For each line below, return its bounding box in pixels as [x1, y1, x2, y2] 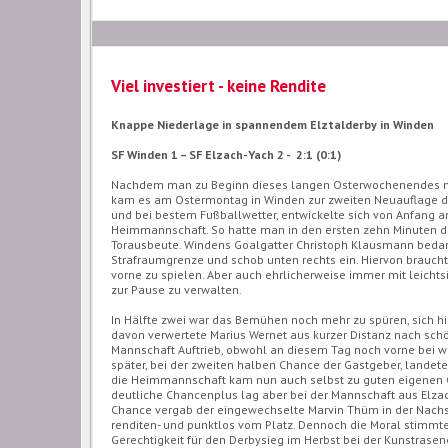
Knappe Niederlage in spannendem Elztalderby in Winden [111, 117, 435, 133]
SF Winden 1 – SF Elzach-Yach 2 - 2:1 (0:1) [111, 147, 342, 163]
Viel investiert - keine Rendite [111, 75, 327, 98]
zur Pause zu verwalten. [111, 282, 243, 298]
